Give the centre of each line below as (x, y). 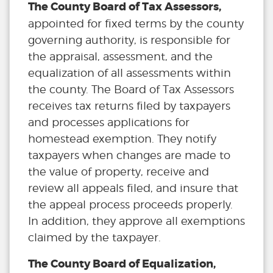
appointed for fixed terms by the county (136, 24)
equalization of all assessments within (129, 73)
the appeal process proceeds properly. (130, 205)
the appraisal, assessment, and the (120, 57)
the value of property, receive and (119, 172)
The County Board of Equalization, (122, 264)
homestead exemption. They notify (122, 139)
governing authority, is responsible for (129, 40)
